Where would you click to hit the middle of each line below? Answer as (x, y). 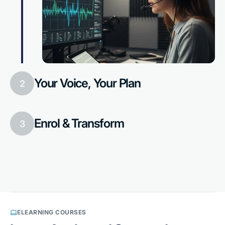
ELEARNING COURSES (52, 212)
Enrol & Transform (79, 124)
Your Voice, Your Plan (87, 83)
